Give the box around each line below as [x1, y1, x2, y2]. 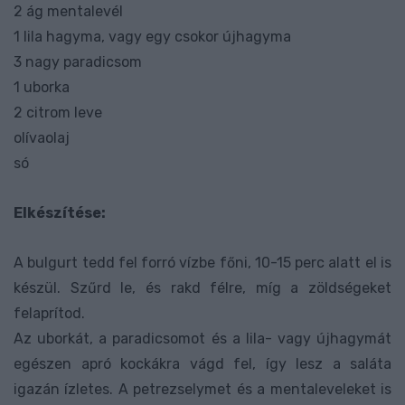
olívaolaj [14, 129, 70, 146]
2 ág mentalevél [14, 3, 123, 20]
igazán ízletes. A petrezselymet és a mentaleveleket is [14, 381, 391, 399]
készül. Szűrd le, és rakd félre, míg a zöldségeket [14, 279, 391, 297]
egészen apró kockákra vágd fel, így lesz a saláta [14, 355, 391, 373]
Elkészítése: [14, 204, 106, 222]
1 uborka [14, 79, 70, 96]
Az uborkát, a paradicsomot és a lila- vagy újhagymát [14, 330, 391, 348]
